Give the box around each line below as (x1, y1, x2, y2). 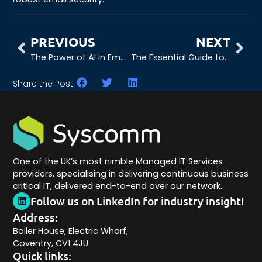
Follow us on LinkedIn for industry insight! (30, 193, 245, 208)
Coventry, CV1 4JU (13, 237, 89, 249)
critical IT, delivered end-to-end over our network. (13, 180, 223, 192)
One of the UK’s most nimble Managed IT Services (13, 155, 223, 167)
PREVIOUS (30, 34, 96, 50)
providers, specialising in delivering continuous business (13, 167, 249, 180)
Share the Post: (13, 77, 75, 89)
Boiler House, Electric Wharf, (13, 225, 129, 237)
